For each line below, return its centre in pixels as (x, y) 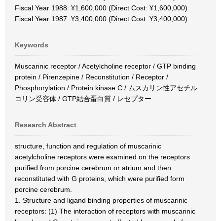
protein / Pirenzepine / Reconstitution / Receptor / (92, 77)
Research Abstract (46, 125)
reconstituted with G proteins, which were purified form (100, 179)
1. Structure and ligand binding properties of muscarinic (101, 200)
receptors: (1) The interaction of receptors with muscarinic (105, 211)
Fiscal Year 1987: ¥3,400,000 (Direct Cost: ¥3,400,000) (101, 19)
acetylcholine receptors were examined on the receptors (102, 157)
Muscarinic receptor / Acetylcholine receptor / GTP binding (105, 66)
